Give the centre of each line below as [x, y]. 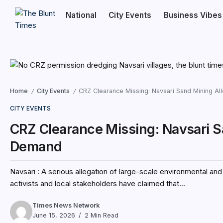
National [81, 15]
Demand [36, 146]
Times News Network [66, 206]
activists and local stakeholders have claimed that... [98, 183]
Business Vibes [193, 15]
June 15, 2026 [54, 216]
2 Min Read [101, 216]
